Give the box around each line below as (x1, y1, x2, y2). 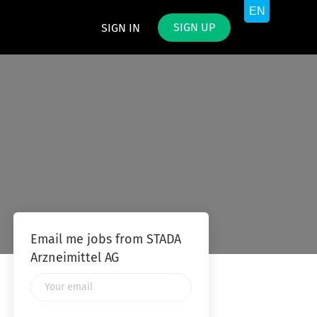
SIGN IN (101, 23, 140, 34)
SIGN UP (173, 22, 215, 33)
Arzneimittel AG (30, 252, 119, 265)
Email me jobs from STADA (30, 234, 181, 246)
